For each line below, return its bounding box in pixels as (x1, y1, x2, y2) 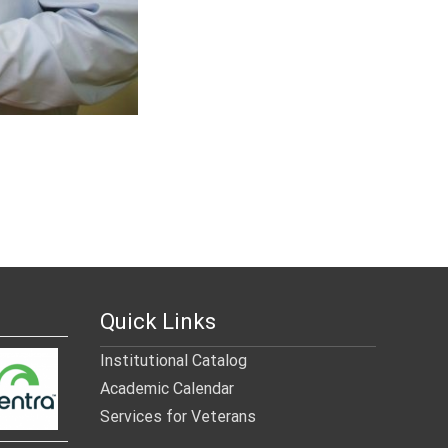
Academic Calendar (100, 378, 234, 398)
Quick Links (100, 308, 216, 334)
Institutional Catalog (100, 350, 247, 370)
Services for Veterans (100, 406, 256, 426)
